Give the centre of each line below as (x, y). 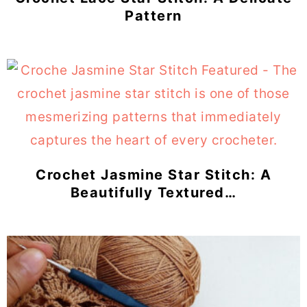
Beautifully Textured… (153, 192)
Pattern (153, 15)
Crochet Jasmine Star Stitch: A (153, 174)
